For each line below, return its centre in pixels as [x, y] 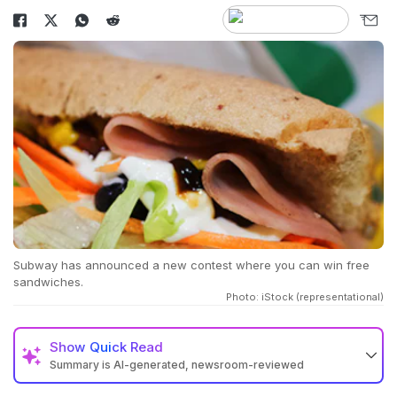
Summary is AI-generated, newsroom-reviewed [177, 365]
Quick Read [126, 347]
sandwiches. [48, 282]
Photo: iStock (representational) [305, 297]
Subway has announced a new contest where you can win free [191, 265]
